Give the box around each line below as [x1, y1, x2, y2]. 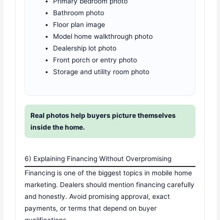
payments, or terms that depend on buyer [25, 204, 157, 213]
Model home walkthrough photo [53, 32, 153, 40]
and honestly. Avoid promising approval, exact [25, 192, 170, 201]
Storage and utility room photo [53, 67, 150, 76]
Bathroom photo [53, 8, 105, 17]
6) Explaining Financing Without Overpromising [25, 155, 172, 163]
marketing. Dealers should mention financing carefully [25, 181, 195, 189]
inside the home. [30, 123, 85, 132]
